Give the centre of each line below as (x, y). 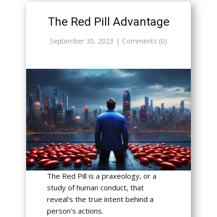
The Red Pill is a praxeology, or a (101, 176)
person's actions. (75, 211)
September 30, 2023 (82, 41)
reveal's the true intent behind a (100, 199)
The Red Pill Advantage (108, 22)
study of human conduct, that (95, 188)
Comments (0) (145, 41)
